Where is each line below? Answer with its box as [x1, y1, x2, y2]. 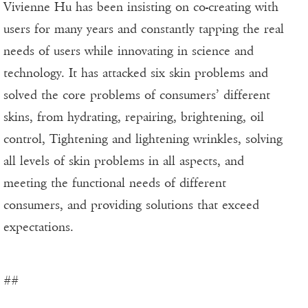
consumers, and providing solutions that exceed [3, 197, 259, 213]
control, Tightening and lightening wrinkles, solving [3, 131, 283, 147]
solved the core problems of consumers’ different [3, 87, 270, 103]
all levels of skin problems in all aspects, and [3, 153, 244, 169]
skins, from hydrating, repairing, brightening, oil [3, 109, 264, 125]
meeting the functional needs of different [3, 175, 226, 191]
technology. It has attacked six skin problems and [3, 65, 268, 81]
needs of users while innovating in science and [3, 43, 254, 59]
